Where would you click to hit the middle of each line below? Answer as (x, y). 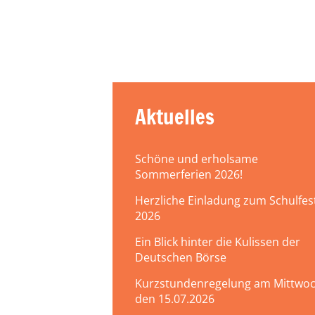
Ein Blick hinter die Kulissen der (218, 242)
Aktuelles (175, 116)
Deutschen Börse (181, 257)
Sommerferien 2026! (189, 174)
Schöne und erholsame (197, 159)
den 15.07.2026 (175, 298)
